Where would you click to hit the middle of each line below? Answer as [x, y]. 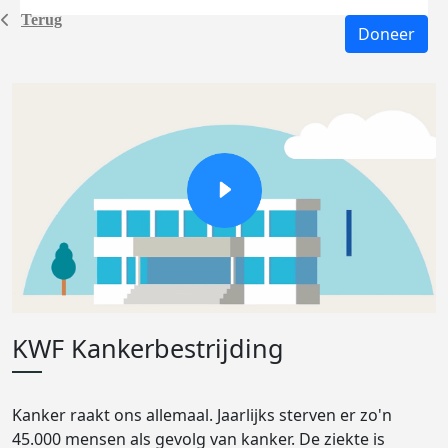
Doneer [386, 34]
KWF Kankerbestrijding [148, 348]
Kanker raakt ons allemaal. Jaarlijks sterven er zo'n [202, 415]
